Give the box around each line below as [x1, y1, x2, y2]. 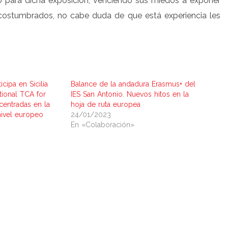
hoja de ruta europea [70, 100, 140, 108]
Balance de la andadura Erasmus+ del [70, 80, 195, 88]
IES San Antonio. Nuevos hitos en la [70, 90, 189, 98]
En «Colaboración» [70, 121, 134, 129]
